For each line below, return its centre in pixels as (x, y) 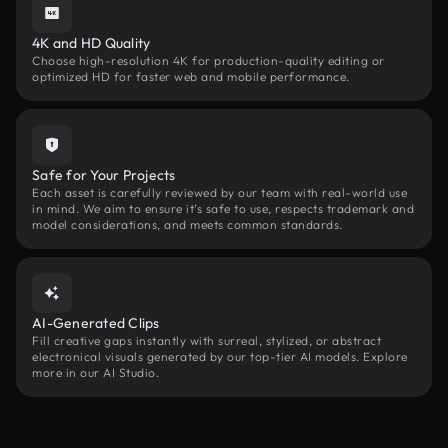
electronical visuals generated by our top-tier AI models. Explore (220, 356)
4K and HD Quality (91, 43)
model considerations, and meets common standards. (187, 224)
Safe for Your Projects (104, 175)
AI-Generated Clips (96, 323)
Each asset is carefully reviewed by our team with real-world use (219, 192)
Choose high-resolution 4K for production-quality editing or (208, 60)
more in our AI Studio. (95, 372)
